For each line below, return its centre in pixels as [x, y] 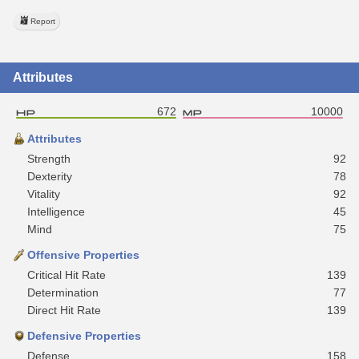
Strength [49, 158]
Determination [63, 292]
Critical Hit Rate [67, 274]
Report [43, 21]
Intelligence [56, 211]
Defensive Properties [84, 335]
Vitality [44, 194]
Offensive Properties [83, 254]
